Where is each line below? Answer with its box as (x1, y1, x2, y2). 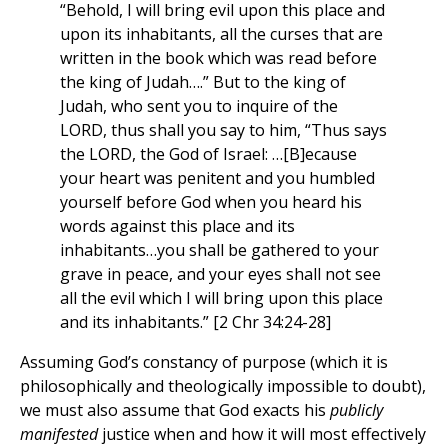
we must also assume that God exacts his (20, 399, 330, 422)
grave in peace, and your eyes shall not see (60, 263, 381, 286)
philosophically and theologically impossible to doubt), (20, 375, 426, 398)
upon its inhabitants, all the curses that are (60, 23, 383, 46)
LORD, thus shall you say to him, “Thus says (60, 119, 387, 142)
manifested (20, 423, 98, 446)
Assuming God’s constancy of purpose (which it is (20, 351, 388, 374)
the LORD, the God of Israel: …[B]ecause (60, 143, 357, 166)
